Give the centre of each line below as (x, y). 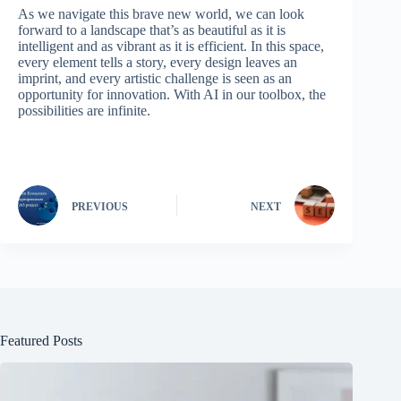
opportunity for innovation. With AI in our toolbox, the (172, 95)
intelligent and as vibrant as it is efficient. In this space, (171, 47)
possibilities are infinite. (84, 111)
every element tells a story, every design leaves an (158, 63)
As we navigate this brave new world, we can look (161, 14)
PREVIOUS (100, 206)
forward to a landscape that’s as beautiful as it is (152, 30)
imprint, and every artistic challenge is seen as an (155, 79)
